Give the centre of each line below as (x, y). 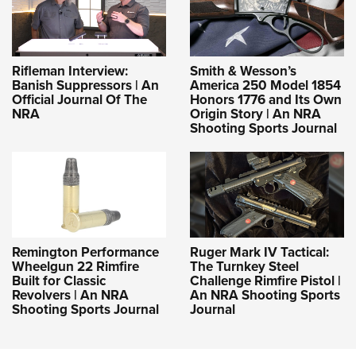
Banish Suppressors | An (85, 85)
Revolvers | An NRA (70, 295)
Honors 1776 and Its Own (266, 99)
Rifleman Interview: (70, 71)
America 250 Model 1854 (265, 85)
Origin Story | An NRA (255, 114)
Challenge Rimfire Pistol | (265, 281)
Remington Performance (85, 252)
